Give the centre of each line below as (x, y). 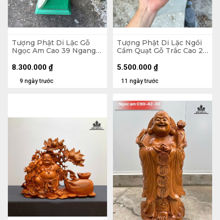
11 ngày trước (140, 81)
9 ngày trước (37, 81)
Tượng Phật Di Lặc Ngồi (159, 42)
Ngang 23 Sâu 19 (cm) (155, 58)
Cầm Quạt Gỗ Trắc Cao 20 (162, 50)
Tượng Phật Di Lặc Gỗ (51, 42)
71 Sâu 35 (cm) (37, 58)
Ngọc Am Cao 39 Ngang (54, 50)
